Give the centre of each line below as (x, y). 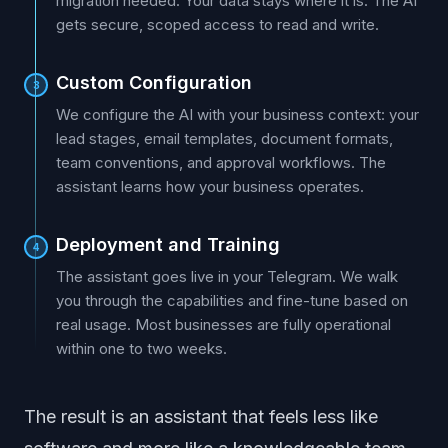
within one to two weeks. (141, 348)
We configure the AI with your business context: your (237, 114)
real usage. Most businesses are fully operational (223, 324)
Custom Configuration (154, 82)
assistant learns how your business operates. (210, 186)
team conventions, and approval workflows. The (221, 162)
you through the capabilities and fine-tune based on (232, 300)
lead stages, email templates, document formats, (224, 138)
